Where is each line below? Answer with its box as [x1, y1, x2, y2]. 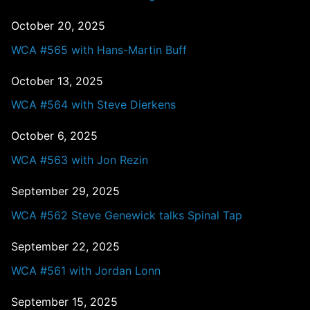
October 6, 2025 [11, 129, 98, 143]
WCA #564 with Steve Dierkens [11, 98, 176, 112]
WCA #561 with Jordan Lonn [11, 263, 161, 277]
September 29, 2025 [11, 184, 120, 199]
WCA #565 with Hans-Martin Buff [11, 42, 187, 57]
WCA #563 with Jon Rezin [11, 153, 148, 167]
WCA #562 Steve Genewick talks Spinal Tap [11, 208, 242, 222]
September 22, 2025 [11, 239, 120, 254]
